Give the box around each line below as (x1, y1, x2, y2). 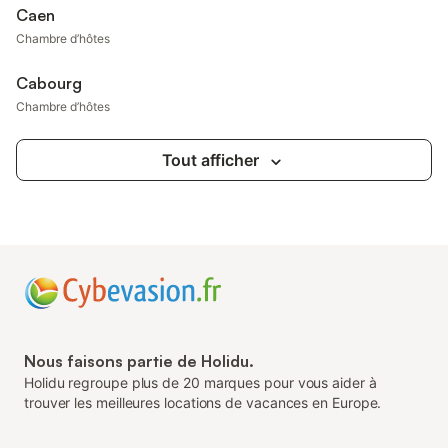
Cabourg (16, 73, 82, 93)
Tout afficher (161, 150, 259, 170)
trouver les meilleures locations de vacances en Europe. (24, 394, 382, 411)
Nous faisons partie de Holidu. (24, 351, 254, 371)
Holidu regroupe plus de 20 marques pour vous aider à (24, 374, 377, 391)
